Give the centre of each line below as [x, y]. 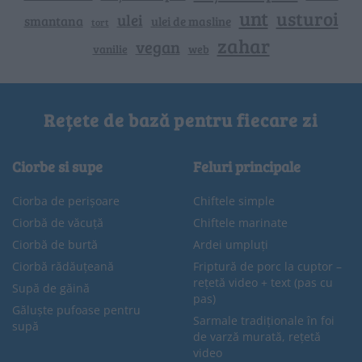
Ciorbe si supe [57, 166]
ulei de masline [191, 21]
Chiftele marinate [240, 222]
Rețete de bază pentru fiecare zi [181, 119]
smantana [53, 21]
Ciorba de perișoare [66, 200]
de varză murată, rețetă [257, 336]
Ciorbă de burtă [55, 244]
